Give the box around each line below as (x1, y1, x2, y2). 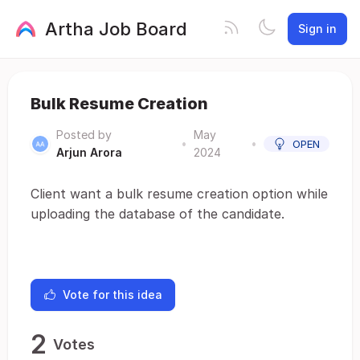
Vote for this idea (63, 288, 162, 301)
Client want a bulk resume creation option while (31, 186, 328, 202)
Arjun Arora (56, 145, 122, 159)
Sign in (298, 22, 337, 35)
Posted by (56, 128, 112, 141)
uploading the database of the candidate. (31, 206, 284, 222)
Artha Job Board (45, 18, 187, 39)
